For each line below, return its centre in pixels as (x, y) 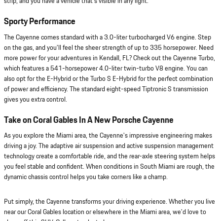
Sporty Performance (40, 22)
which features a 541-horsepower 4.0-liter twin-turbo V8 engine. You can (106, 68)
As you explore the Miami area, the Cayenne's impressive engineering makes (108, 136)
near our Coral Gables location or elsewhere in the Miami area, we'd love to (105, 212)
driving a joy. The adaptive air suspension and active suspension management (109, 146)
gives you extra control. (36, 99)
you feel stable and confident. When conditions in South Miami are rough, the (109, 167)
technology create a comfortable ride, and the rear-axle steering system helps (110, 157)
